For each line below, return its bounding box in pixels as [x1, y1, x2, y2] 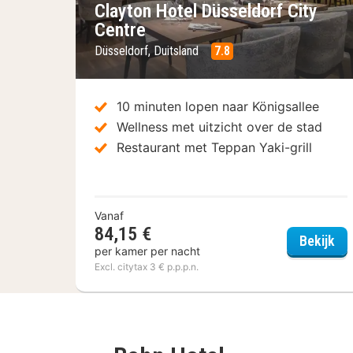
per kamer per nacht [95, 243, 200, 258]
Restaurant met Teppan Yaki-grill [117, 139, 312, 155]
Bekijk [299, 232, 335, 249]
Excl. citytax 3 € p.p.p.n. [95, 260, 199, 273]
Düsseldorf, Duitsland [95, 43, 202, 58]
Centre [95, 18, 146, 41]
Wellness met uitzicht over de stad [117, 118, 322, 135]
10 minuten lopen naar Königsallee [117, 98, 319, 114]
